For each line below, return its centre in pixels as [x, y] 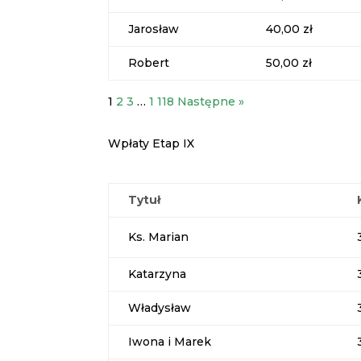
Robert [149, 62]
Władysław [160, 308]
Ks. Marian [159, 237]
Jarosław [154, 29]
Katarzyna [158, 274]
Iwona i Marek [170, 342]
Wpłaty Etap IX [151, 144]
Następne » [211, 101]
